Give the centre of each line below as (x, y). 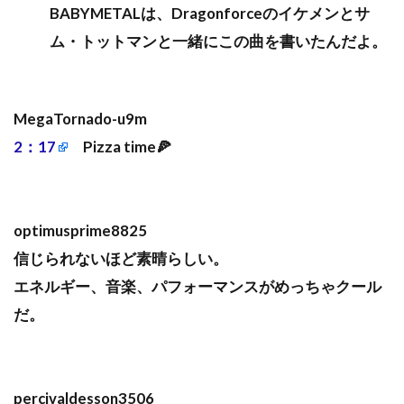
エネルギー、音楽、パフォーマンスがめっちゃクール (197, 287)
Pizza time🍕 (119, 147)
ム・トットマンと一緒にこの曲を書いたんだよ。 (218, 41)
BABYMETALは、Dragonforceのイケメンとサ (210, 14)
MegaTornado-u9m (80, 119)
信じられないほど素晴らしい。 (121, 259)
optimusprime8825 (80, 231)
